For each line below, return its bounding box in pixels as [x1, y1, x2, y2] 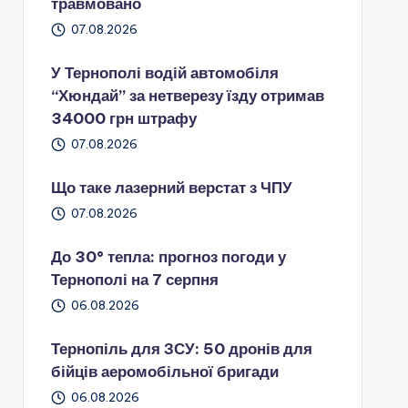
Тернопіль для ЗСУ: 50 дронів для [50, 338, 312, 359]
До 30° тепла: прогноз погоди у [50, 246, 286, 267]
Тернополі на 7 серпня [50, 269, 219, 290]
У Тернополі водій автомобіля [50, 62, 279, 83]
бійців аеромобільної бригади [50, 361, 279, 382]
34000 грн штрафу [50, 107, 197, 128]
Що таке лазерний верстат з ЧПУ [50, 177, 292, 198]
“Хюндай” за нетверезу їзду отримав [50, 85, 324, 106]
